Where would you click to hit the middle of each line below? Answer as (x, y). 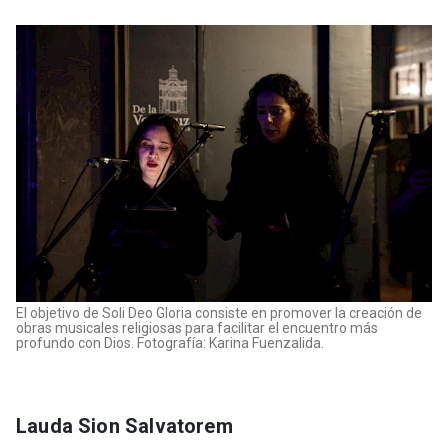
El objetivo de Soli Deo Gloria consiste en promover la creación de (219, 313)
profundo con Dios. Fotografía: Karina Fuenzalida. (170, 343)
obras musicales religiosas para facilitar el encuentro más (197, 328)
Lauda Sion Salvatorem (127, 426)
